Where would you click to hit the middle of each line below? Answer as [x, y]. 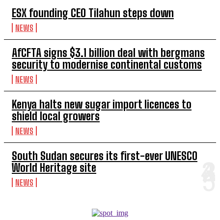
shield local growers [56, 116]
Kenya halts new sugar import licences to [102, 104]
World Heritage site [54, 168]
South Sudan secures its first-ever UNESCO [105, 156]
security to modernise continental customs [107, 65]
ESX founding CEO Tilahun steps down [93, 13]
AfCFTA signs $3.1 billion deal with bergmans [108, 53]
